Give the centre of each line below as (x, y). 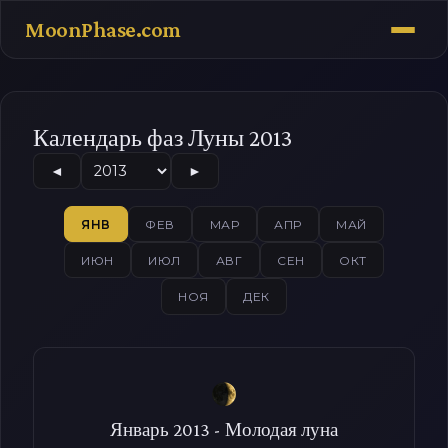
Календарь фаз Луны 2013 (162, 137)
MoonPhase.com (103, 29)
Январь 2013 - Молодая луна (224, 429)
